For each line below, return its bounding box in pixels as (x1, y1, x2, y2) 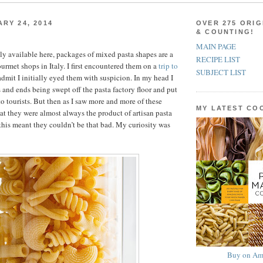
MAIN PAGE (196, 41, 236, 52)
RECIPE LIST (196, 54, 240, 65)
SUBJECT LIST (196, 67, 246, 78)
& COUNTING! (196, 28, 255, 35)
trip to (159, 60, 178, 72)
